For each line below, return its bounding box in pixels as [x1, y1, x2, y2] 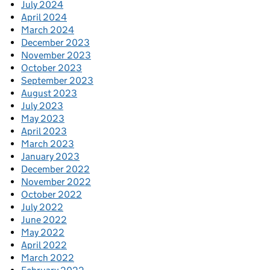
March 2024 [21, 24, 74, 36]
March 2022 [21, 252, 74, 264]
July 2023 [21, 100, 63, 112]
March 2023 [21, 138, 74, 150]
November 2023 [21, 49, 91, 61]
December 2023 [21, 37, 90, 49]
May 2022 [21, 227, 64, 239]
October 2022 [21, 189, 82, 201]
